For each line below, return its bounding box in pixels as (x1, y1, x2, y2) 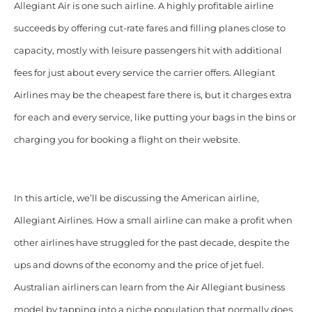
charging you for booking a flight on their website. (13, 134, 240, 146)
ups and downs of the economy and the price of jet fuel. (13, 260, 264, 271)
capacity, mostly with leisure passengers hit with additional (13, 45, 282, 56)
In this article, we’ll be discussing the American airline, (13, 193, 259, 204)
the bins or (245, 112, 296, 123)
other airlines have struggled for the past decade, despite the (13, 237, 290, 249)
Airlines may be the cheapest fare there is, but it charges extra (13, 90, 292, 101)
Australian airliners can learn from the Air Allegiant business (13, 282, 285, 293)
